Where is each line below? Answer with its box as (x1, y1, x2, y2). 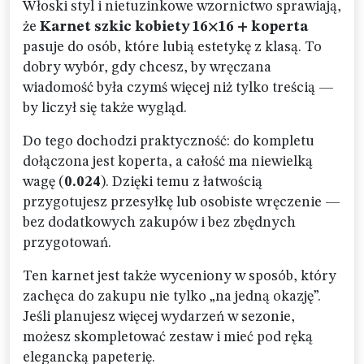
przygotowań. (23, 236, 111, 250)
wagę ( (23, 175, 64, 189)
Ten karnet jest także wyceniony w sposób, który (23, 269, 336, 284)
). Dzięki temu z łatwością (101, 175, 262, 189)
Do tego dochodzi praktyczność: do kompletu (23, 134, 314, 149)
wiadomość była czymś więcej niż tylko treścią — (23, 80, 334, 95)
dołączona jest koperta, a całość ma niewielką (23, 154, 313, 169)
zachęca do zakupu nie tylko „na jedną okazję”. (23, 289, 321, 304)
